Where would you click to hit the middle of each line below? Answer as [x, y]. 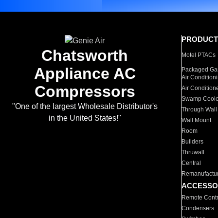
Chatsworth [85, 55]
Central [191, 163]
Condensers [198, 208]
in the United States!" [85, 118]
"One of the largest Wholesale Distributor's [85, 106]
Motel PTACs [199, 55]
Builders [193, 142]
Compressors [85, 91]
